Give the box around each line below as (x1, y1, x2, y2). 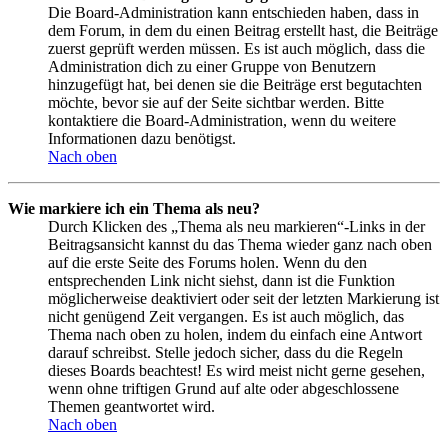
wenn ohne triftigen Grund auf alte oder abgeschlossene (48, 379, 399, 397)
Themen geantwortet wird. (48, 397, 215, 415)
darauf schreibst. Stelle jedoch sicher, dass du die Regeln (48, 343, 403, 361)
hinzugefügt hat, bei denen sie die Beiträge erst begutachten (48, 75, 422, 93)
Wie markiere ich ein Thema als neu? (8, 199, 260, 217)
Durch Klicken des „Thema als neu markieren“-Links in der (48, 217, 425, 235)
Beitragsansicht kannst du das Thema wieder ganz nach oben (48, 235, 432, 253)
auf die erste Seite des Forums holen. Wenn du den (48, 253, 367, 271)
